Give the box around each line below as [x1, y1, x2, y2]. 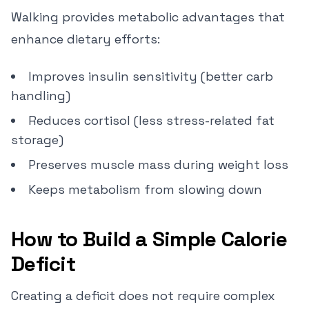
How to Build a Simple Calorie [11, 226, 288, 252]
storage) [11, 132, 63, 148]
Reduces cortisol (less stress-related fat [28, 112, 275, 128]
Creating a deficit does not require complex [11, 288, 275, 303]
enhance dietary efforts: [11, 31, 160, 47]
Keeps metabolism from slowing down [28, 181, 262, 197]
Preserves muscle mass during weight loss [28, 157, 288, 172]
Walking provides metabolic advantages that [11, 9, 285, 25]
